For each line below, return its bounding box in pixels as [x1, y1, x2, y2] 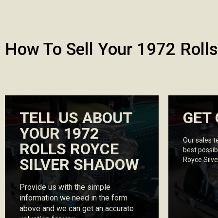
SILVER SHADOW [19, 155, 139, 174]
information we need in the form [19, 193, 127, 203]
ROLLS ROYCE [19, 140, 119, 159]
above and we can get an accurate [19, 204, 134, 214]
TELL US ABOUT [19, 109, 132, 127]
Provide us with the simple [19, 182, 110, 192]
